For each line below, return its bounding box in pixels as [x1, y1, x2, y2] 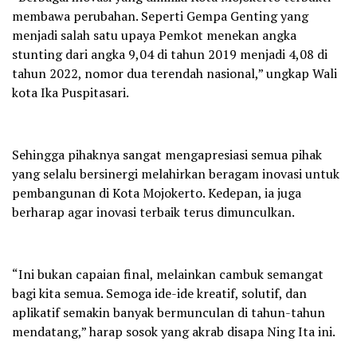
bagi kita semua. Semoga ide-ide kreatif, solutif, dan [12, 284, 307, 303]
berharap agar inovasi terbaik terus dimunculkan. [12, 203, 295, 222]
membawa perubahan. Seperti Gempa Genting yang [12, 7, 308, 25]
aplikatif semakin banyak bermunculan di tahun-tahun [12, 304, 325, 322]
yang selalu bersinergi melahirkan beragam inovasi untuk [12, 165, 339, 183]
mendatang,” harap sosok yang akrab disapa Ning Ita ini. [12, 323, 335, 341]
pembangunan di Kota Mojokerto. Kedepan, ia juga [12, 184, 301, 202]
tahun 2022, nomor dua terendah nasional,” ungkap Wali [12, 65, 337, 83]
